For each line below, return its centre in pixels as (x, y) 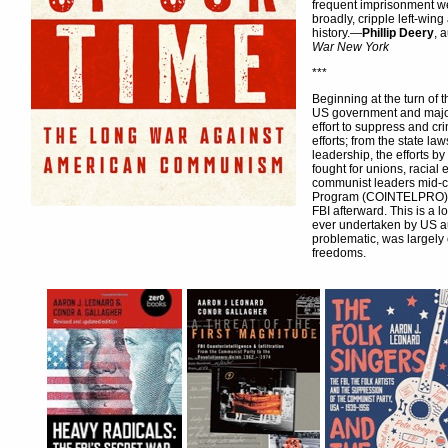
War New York (350, 47)
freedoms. (339, 253)
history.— (337, 33)
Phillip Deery (398, 33)
